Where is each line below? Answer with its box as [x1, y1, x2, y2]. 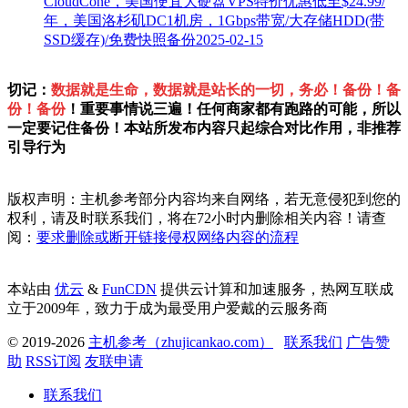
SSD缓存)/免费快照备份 [44, 32, 196, 48]
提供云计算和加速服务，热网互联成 [160, 281, 393, 298]
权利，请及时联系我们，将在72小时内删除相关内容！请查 [7, 210, 386, 227]
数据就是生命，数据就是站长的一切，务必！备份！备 [51, 82, 401, 98]
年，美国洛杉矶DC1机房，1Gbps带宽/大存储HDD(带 [44, 13, 384, 29]
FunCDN [102, 281, 157, 298]
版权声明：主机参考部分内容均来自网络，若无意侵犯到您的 [7, 191, 401, 208]
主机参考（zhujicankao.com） [88, 334, 273, 351]
